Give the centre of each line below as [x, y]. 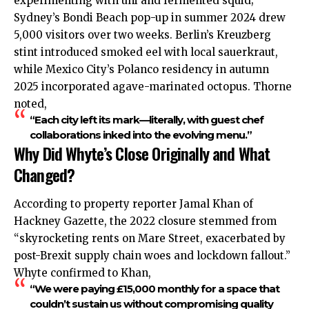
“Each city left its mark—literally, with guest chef [146, 120]
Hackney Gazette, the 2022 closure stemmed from [145, 221]
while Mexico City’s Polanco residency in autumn [141, 70]
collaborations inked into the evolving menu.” [140, 135]
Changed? [44, 175]
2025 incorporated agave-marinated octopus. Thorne [153, 87]
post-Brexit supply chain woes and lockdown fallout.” [152, 255]
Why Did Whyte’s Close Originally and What [142, 153]
